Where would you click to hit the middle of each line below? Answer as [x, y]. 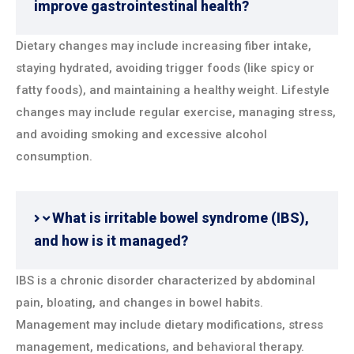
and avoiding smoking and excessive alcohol [141, 135]
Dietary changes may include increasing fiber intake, [164, 46]
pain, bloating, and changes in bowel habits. [139, 303]
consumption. [54, 157]
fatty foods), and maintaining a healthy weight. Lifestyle [173, 90]
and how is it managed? [111, 241]
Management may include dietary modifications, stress [169, 325]
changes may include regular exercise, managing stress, [176, 113]
